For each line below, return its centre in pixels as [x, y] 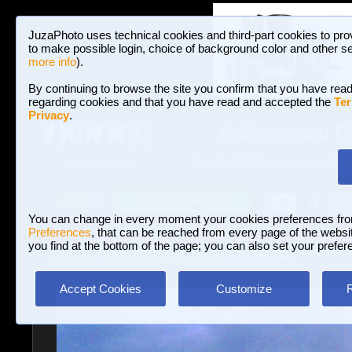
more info [52, 62]
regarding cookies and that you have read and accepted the [181, 102]
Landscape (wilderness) [165, 255]
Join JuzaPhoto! [182, 201]
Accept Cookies [101, 289]
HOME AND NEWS [96, 164]
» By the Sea [258, 255]
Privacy [49, 115]
